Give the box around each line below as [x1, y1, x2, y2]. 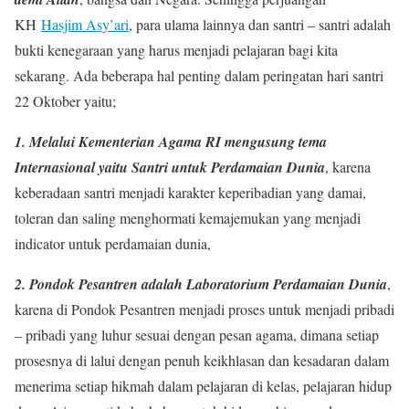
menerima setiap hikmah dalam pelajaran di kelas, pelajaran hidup [15, 375, 392, 395]
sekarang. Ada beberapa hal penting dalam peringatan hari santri [15, 65, 383, 85]
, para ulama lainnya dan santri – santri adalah [129, 14, 391, 34]
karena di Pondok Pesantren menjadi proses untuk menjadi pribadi [15, 299, 394, 319]
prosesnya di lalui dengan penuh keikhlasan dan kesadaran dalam [15, 350, 389, 370]
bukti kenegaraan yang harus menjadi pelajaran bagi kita [15, 39, 338, 59]
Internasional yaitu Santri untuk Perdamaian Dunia [15, 156, 325, 177]
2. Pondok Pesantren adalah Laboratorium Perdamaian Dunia [15, 273, 387, 294]
